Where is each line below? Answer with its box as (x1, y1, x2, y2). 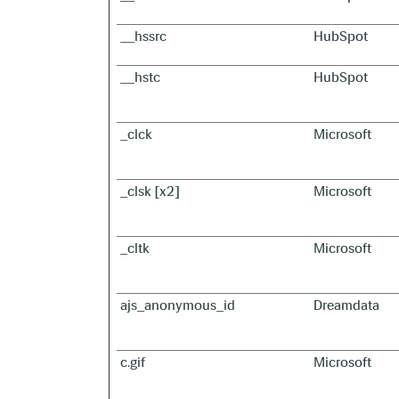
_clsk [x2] (120, 183, 180, 199)
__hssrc (120, 28, 167, 45)
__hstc (120, 69, 160, 85)
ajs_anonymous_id (120, 297, 235, 313)
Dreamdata (313, 297, 379, 313)
